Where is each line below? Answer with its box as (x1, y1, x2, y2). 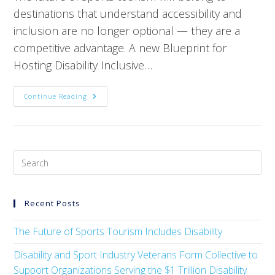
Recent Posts (25, 198, 81, 209)
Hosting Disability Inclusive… (14, 58, 153, 72)
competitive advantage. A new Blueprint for (14, 41, 227, 55)
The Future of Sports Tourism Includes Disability (14, 225, 223, 238)
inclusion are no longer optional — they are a (14, 23, 241, 38)
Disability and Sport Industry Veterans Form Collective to (14, 248, 258, 261)
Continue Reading (24, 91, 88, 101)
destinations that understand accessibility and (14, 6, 242, 21)
